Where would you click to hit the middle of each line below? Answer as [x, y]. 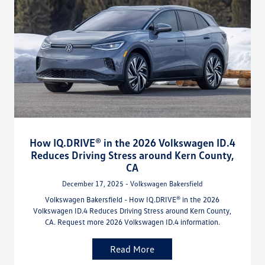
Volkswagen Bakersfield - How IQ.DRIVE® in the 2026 [132, 199]
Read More [132, 249]
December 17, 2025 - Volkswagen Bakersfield [132, 183]
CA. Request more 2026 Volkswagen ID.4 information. [132, 222]
